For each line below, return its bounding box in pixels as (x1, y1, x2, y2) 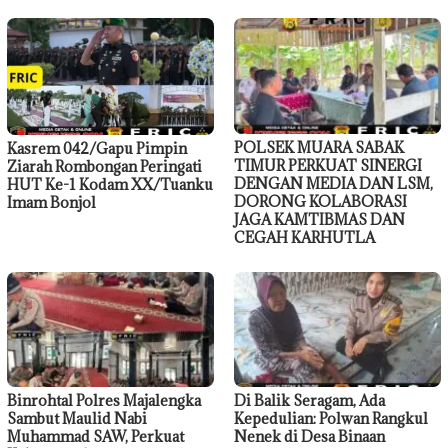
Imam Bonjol (7, 192, 96, 212)
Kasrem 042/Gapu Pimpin (7, 138, 187, 158)
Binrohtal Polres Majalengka (7, 391, 201, 411)
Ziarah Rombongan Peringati (7, 156, 202, 176)
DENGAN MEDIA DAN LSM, (234, 173, 433, 193)
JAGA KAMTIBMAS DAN (234, 209, 405, 229)
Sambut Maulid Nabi (7, 409, 147, 429)
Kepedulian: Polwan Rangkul (234, 409, 428, 429)
